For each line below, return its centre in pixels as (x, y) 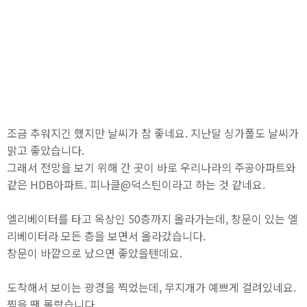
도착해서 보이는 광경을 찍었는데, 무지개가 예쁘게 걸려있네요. (151, 287)
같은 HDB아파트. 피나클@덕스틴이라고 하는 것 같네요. (136, 184)
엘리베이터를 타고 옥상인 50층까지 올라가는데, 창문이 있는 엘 (152, 219)
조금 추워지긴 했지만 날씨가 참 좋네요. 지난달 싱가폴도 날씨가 (153, 133)
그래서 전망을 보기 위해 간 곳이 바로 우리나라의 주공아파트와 (151, 167)
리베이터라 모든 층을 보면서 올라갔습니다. (108, 236)
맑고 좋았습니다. (46, 150)
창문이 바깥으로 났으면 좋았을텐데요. (95, 253)
